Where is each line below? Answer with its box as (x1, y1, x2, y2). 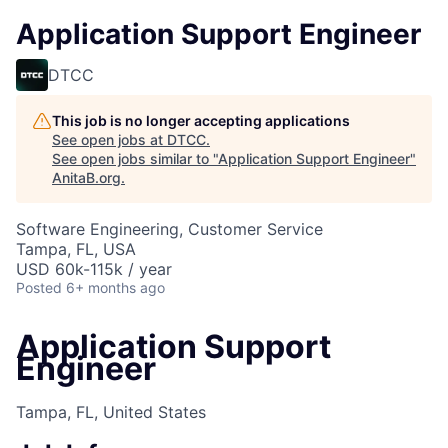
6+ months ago (66, 279, 165, 296)
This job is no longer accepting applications (52, 112, 350, 129)
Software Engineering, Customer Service (16, 219, 323, 239)
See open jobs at (52, 131, 167, 148)
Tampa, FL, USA (16, 239, 136, 259)
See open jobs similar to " (52, 150, 218, 167)
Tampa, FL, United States (16, 402, 206, 423)
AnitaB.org (52, 169, 121, 186)
